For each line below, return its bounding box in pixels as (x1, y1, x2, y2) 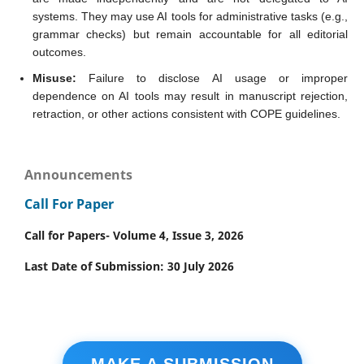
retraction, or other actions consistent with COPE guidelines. (32, 106, 340, 120)
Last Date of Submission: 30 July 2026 (24, 258, 234, 274)
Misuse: (32, 71, 76, 84)
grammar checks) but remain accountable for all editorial (32, 27, 349, 41)
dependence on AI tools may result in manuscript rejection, (32, 89, 349, 102)
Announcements (24, 165, 132, 184)
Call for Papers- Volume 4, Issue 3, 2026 (24, 227, 244, 243)
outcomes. (32, 45, 86, 58)
